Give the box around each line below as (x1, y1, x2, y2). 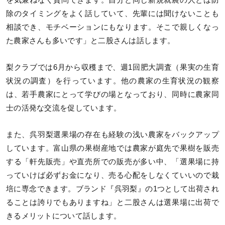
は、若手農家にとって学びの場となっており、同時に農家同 (6, 90, 219, 99)
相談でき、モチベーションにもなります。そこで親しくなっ (6, 23, 219, 32)
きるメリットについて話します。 (6, 212, 122, 220)
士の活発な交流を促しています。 (6, 104, 122, 113)
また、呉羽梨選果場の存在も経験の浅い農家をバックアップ (6, 131, 219, 139)
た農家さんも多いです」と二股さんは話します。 (6, 37, 175, 45)
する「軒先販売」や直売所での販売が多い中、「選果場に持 (6, 158, 219, 166)
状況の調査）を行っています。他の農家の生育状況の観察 (6, 77, 219, 85)
